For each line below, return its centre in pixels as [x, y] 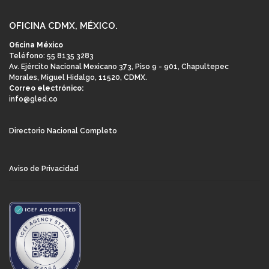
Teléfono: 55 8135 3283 [51, 56]
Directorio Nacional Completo [63, 131]
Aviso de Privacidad [44, 169]
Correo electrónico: [46, 89]
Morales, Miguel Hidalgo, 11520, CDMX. [78, 78]
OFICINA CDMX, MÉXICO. [63, 26]
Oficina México [36, 45]
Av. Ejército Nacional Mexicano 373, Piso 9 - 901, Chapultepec [119, 67]
